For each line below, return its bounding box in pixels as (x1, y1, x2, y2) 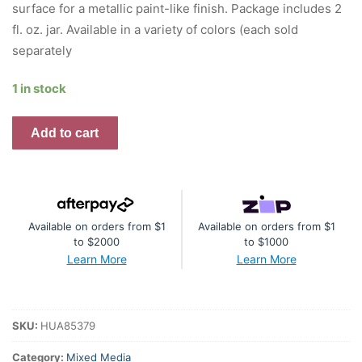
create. (11, 160, 51, 176)
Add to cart (31, 125, 99, 140)
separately (12, 42, 72, 58)
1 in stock (12, 80, 66, 96)
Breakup (11, 265, 59, 281)
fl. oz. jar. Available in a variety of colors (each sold (12, 21, 298, 37)
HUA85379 (40, 318, 95, 332)
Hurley (11, 139, 49, 155)
